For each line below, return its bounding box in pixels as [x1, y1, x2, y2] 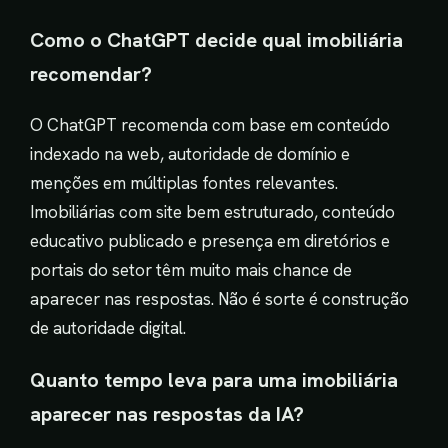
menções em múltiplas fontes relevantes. [30, 172, 338, 195]
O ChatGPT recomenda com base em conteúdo [30, 114, 390, 137]
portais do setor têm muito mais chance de [30, 259, 352, 282]
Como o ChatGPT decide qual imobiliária [30, 27, 403, 54]
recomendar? [30, 61, 152, 88]
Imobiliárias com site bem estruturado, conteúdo [30, 201, 395, 224]
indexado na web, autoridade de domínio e [30, 143, 350, 166]
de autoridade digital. [30, 317, 186, 340]
